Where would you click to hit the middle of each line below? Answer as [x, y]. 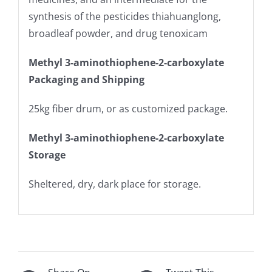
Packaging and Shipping [86, 80]
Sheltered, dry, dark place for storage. [114, 184]
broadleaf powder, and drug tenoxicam [118, 34]
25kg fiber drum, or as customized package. [128, 109]
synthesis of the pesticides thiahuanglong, [124, 17]
